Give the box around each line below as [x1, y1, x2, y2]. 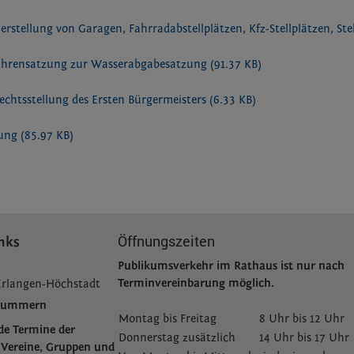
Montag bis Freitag [119, 312, 217, 326]
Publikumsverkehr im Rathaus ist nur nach [118, 259, 345, 273]
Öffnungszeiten [118, 232, 216, 251]
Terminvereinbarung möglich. [118, 277, 275, 291]
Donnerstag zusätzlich [119, 331, 236, 345]
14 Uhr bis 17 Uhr [259, 331, 350, 345]
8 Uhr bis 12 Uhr [259, 312, 345, 326]
